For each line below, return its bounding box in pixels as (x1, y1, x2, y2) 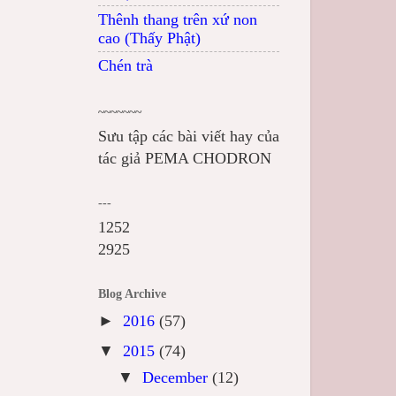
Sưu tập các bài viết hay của (98, 127, 279, 145)
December (141, 369, 212, 386)
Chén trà (98, 56, 153, 74)
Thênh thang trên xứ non (98, 10, 257, 28)
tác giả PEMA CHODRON (98, 149, 271, 167)
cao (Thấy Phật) (98, 28, 201, 47)
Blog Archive (98, 287, 166, 301)
